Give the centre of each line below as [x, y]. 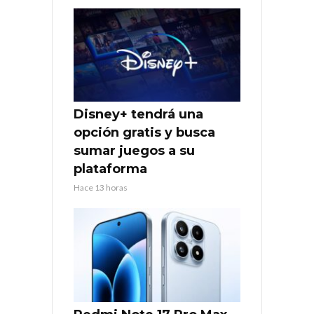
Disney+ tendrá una [138, 115]
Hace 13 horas [101, 188]
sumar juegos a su [134, 151]
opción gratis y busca [144, 133]
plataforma [110, 169]
